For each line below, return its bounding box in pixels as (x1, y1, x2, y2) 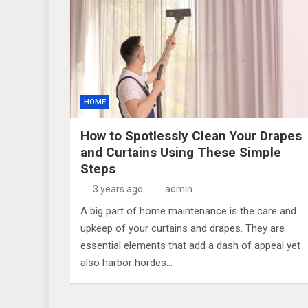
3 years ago (92, 184, 143, 195)
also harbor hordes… (80, 256, 173, 269)
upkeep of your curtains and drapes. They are (80, 222, 285, 234)
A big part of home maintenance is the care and (80, 205, 296, 217)
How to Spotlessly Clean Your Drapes (80, 128, 302, 144)
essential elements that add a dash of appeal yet (80, 239, 300, 252)
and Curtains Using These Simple (80, 144, 281, 160)
